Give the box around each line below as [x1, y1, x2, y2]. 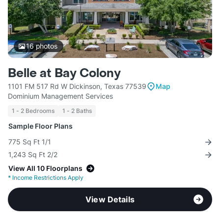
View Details [85, 194, 135, 205]
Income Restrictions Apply [11, 174, 83, 182]
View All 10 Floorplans [8, 164, 82, 173]
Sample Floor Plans [8, 122, 73, 131]
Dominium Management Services [8, 92, 113, 101]
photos [33, 42, 57, 51]
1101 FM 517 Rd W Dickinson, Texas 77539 [8, 82, 146, 91]
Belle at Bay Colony [8, 66, 121, 82]
